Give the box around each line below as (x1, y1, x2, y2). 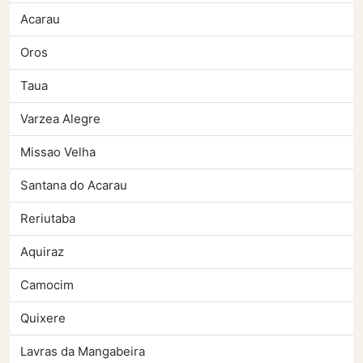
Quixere (20, 310, 66, 327)
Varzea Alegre (20, 111, 100, 127)
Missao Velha (20, 144, 96, 160)
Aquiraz (20, 244, 64, 260)
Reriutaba (20, 211, 75, 227)
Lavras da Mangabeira (20, 344, 145, 360)
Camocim (20, 277, 74, 293)
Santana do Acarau (20, 177, 127, 194)
